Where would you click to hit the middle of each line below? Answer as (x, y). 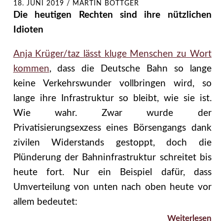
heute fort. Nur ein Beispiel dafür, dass (112, 173)
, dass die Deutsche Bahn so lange (130, 69)
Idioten (28, 30)
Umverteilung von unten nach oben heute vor (112, 187)
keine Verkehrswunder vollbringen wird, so (112, 84)
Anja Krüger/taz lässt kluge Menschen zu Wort (112, 54)
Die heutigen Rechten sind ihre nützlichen (112, 15)
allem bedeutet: (45, 202)
